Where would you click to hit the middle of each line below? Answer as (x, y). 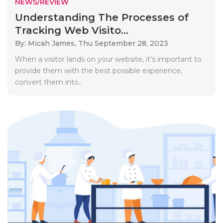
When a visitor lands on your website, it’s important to (108, 59)
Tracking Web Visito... (72, 30)
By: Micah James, (47, 43)
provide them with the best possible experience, (99, 70)
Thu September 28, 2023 (123, 43)
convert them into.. (48, 82)
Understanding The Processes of (102, 17)
